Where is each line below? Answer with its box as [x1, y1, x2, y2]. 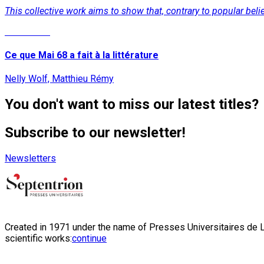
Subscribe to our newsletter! [5, 124, 186, 141]
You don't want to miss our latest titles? [5, 95, 259, 113]
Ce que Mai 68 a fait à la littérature [5, 49, 159, 61]
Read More [5, 25, 50, 37]
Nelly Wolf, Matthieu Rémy [5, 73, 114, 85]
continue [72, 232, 107, 244]
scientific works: [5, 232, 72, 244]
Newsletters [5, 152, 56, 164]
